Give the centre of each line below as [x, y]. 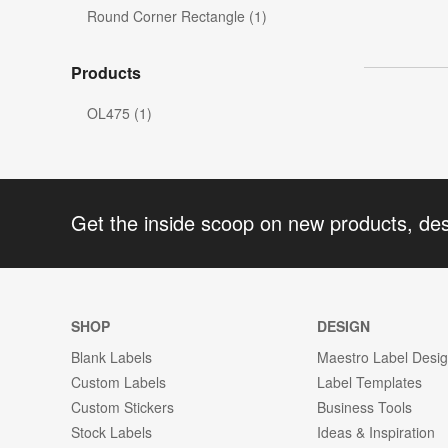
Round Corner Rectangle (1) [177, 16]
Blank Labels [111, 356]
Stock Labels [111, 431]
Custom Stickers [122, 406]
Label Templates [370, 381]
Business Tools [365, 406]
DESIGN [344, 325]
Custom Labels [118, 381]
